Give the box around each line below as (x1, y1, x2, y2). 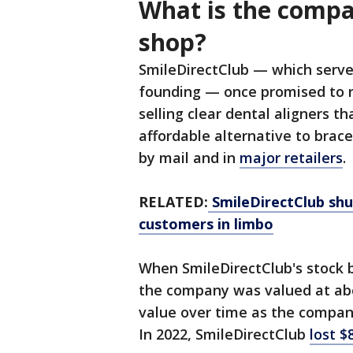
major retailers (240, 148, 343, 168)
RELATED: (139, 192, 208, 212)
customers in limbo (139, 214, 273, 234)
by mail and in (139, 148, 240, 168)
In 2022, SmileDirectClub (139, 325, 310, 344)
